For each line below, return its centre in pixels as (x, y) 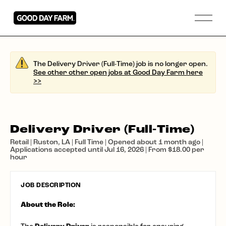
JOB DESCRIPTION (51, 185)
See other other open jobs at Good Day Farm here (118, 72)
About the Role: (48, 205)
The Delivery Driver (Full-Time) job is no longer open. (121, 64)
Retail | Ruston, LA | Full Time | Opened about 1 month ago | (107, 142)
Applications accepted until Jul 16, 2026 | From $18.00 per (107, 150)
